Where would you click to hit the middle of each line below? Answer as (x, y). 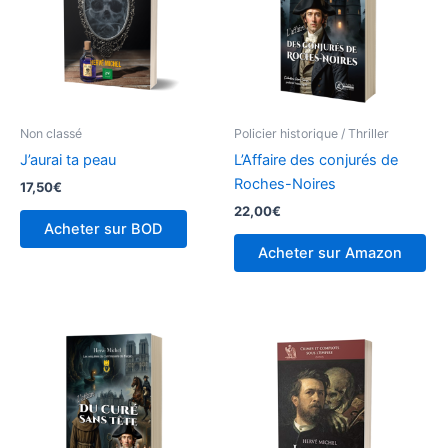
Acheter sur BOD (103, 229)
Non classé (51, 133)
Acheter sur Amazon (330, 253)
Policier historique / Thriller (311, 133)
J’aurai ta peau (68, 159)
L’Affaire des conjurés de (316, 159)
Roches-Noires (285, 183)
